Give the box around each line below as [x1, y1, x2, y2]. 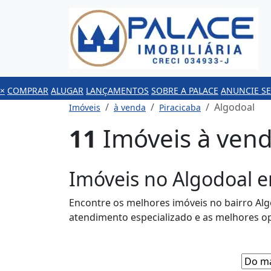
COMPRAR [7, 85, 48, 96]
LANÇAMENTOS [86, 85, 149, 96]
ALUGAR [51, 85, 83, 96]
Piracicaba [159, 102, 201, 113]
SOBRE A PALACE [151, 85, 218, 96]
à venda [114, 102, 146, 113]
